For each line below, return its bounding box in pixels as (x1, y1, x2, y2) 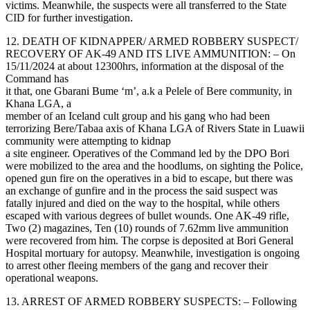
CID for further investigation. (6, 12, 133, 24)
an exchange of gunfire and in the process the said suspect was (6, 185, 277, 197)
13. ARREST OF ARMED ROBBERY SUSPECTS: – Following (6, 295, 297, 308)
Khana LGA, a (6, 98, 71, 110)
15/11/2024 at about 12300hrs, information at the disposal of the (6, 60, 284, 73)
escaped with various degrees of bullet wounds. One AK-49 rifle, (6, 210, 289, 222)
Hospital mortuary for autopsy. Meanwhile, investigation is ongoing (6, 247, 300, 259)
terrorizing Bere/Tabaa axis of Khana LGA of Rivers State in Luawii (6, 122, 304, 135)
